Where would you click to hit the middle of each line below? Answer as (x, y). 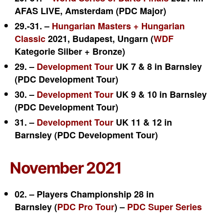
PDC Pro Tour (86, 207)
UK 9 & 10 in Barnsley (160, 94)
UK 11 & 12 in (143, 122)
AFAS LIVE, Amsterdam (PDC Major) (90, 11)
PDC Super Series (164, 207)
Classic (30, 39)
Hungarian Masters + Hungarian (118, 26)
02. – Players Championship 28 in (84, 194)
